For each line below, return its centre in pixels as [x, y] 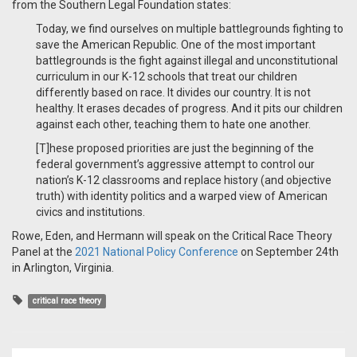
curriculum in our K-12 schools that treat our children [167, 77]
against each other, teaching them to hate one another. [173, 125]
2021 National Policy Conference [157, 252]
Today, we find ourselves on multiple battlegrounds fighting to [190, 29]
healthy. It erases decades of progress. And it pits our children [189, 109]
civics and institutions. [90, 212]
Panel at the [43, 252]
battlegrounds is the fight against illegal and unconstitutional [187, 61]
